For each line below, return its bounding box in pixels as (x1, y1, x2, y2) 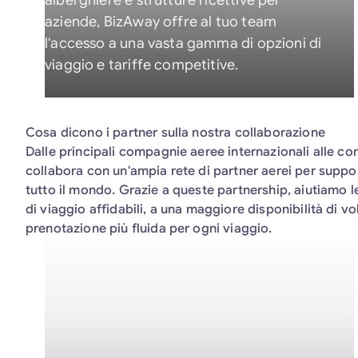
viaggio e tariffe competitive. (45, 56, 239, 74)
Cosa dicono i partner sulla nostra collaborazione (26, 125, 325, 141)
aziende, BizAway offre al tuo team (45, 13, 277, 30)
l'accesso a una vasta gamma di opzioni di (45, 34, 322, 52)
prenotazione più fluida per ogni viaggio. (26, 221, 272, 237)
